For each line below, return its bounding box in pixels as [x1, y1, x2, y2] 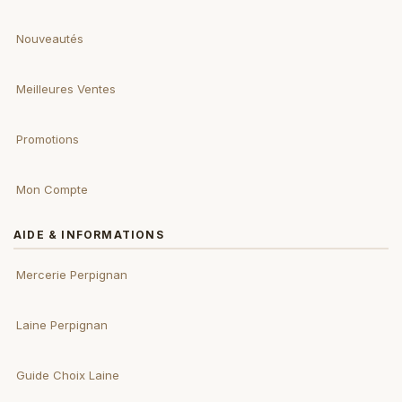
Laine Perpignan [16, 318, 108, 332]
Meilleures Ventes [16, 82, 116, 96]
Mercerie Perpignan [16, 267, 127, 282]
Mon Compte [16, 182, 88, 197]
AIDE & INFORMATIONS [13, 228, 164, 241]
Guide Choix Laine [16, 368, 119, 382]
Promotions [16, 132, 79, 146]
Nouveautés [16, 31, 83, 46]
